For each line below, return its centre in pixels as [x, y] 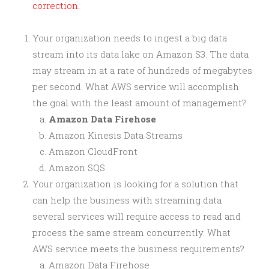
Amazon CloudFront [93, 151]
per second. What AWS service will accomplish [136, 86]
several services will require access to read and [137, 216]
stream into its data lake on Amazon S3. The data [141, 54]
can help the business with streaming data [127, 200]
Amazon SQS [77, 167]
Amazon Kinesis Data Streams [116, 135]
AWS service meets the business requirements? [138, 248]
